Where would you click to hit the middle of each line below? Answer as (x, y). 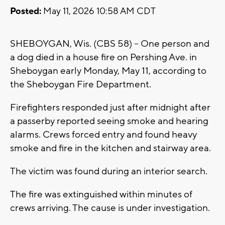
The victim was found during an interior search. (109, 172)
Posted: (26, 12)
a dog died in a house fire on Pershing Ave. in (103, 58)
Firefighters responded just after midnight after (110, 108)
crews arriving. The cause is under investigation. (110, 208)
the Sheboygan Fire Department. (81, 85)
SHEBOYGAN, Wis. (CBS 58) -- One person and (110, 44)
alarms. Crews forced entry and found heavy (103, 135)
